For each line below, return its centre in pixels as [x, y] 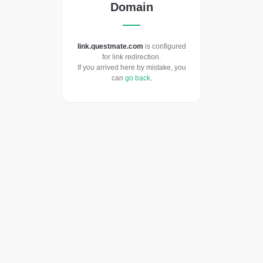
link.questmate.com [110, 47]
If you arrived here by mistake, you [131, 68]
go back [137, 78]
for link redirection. [131, 57]
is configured [164, 47]
